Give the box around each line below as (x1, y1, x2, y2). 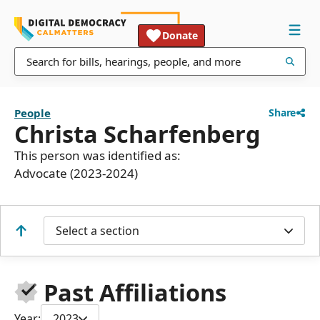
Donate (162, 29, 198, 42)
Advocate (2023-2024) (14, 165, 138, 181)
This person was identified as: (14, 147, 181, 164)
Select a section (56, 223, 139, 239)
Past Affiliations (43, 276, 226, 309)
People (14, 106, 51, 120)
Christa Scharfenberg (14, 118, 261, 150)
